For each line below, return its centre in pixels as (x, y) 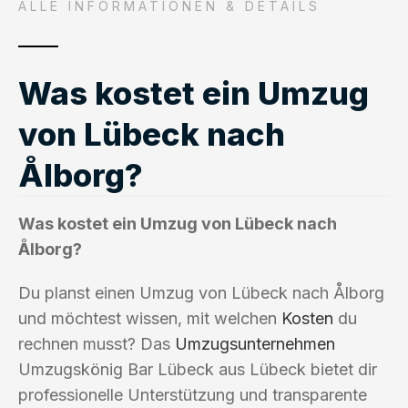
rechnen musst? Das (97, 343)
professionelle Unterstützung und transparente (193, 394)
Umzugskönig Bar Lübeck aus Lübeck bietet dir (198, 369)
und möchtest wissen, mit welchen (150, 318)
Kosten (307, 318)
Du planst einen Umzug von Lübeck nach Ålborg (201, 292)
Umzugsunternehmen (255, 343)
